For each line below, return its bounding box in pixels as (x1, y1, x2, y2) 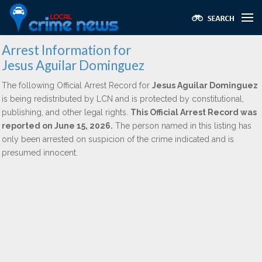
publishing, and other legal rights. (2, 108, 130, 117)
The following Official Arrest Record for (2, 81, 152, 90)
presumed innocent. (2, 148, 78, 157)
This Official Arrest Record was (130, 108, 257, 117)
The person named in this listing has (113, 121, 251, 130)
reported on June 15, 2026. (2, 121, 113, 130)
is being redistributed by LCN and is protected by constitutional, (2, 94, 244, 104)
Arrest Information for (2, 42, 131, 58)
